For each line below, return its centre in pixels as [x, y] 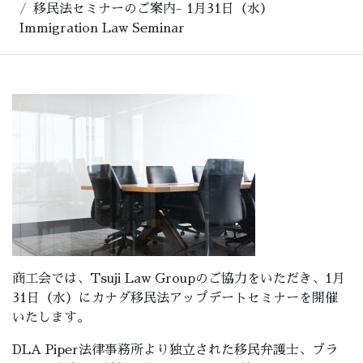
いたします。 [51, 318]
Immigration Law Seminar [102, 28]
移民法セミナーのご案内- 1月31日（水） [153, 9]
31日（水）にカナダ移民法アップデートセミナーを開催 [175, 298]
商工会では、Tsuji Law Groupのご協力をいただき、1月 [179, 279]
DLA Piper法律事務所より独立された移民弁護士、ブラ [175, 350]
